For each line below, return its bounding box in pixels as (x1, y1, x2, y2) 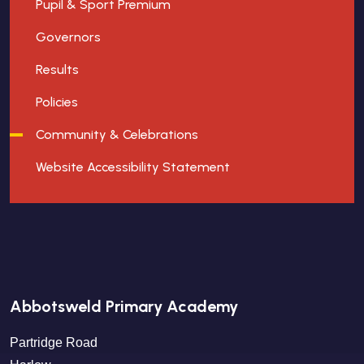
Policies (36, 94, 78, 110)
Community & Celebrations (36, 127, 198, 142)
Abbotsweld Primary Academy (10, 297, 238, 316)
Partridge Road (10, 336, 97, 349)
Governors (36, 29, 101, 45)
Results (36, 62, 79, 77)
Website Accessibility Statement (36, 159, 230, 175)
